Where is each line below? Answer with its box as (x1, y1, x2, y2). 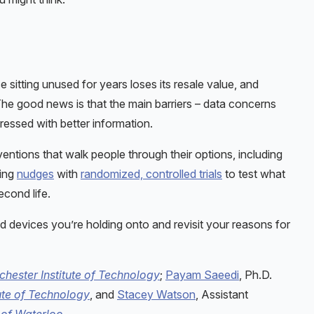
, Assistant (196, 287, 248, 301)
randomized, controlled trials (81, 166, 222, 181)
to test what (222, 166, 285, 181)
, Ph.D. (239, 267, 272, 282)
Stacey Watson (117, 287, 196, 301)
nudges (17, 166, 54, 181)
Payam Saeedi (165, 267, 239, 282)
